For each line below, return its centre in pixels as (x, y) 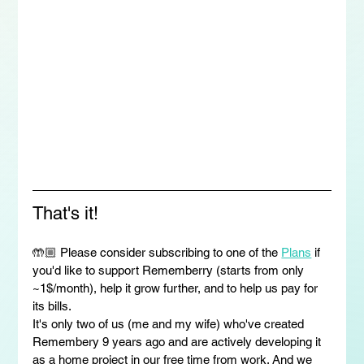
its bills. (52, 305)
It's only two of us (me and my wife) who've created (170, 323)
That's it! (66, 213)
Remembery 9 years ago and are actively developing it (179, 341)
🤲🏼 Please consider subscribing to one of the (157, 252)
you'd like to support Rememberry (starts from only (170, 270)
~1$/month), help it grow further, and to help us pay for (177, 288)
